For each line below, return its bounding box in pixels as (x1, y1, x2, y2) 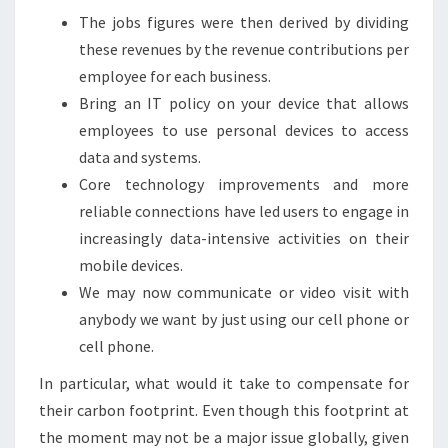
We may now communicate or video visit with (79, 282, 409, 302)
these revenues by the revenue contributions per (79, 39, 409, 59)
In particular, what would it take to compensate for (39, 373, 409, 393)
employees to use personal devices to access (79, 120, 409, 140)
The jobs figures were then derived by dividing (79, 12, 409, 32)
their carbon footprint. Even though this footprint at (39, 400, 409, 420)
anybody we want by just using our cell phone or (79, 309, 409, 329)
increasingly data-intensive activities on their (79, 228, 409, 248)
